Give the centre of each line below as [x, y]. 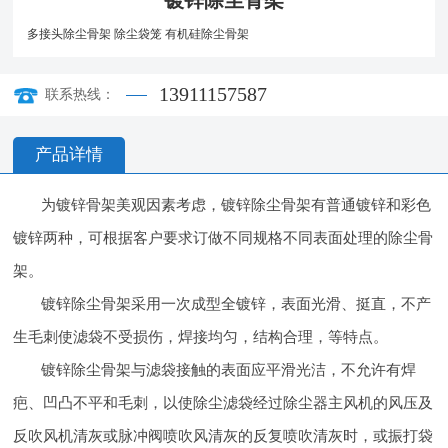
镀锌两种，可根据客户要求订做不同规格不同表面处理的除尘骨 [223, 237]
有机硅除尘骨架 [207, 33]
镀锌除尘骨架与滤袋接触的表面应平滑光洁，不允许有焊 [229, 369]
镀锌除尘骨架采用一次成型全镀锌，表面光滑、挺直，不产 [236, 303]
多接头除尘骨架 [71, 33]
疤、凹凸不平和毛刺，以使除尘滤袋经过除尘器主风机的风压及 [223, 402]
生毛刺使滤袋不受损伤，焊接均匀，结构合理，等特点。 [201, 336]
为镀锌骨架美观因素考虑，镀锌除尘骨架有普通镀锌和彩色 [236, 204]
